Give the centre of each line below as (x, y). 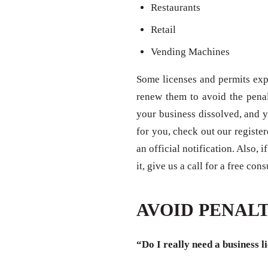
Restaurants (176, 8)
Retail (163, 30)
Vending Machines (190, 52)
